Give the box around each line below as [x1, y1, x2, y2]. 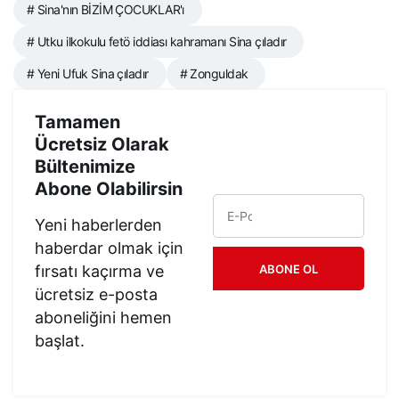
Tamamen [35, 110, 120, 133]
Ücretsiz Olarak [35, 133, 169, 155]
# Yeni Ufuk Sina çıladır [27, 65, 149, 81]
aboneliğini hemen [35, 307, 173, 327]
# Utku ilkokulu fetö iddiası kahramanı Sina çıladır [27, 33, 287, 49]
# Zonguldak [179, 65, 248, 81]
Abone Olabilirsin [35, 177, 183, 199]
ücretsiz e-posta [35, 284, 159, 304]
